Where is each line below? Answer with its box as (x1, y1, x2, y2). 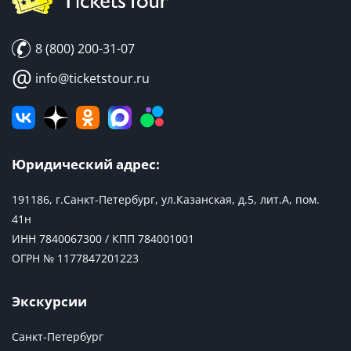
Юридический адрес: (12, 155, 160, 174)
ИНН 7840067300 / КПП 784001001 (12, 231, 194, 247)
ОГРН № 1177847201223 (12, 251, 139, 266)
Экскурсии (12, 292, 87, 311)
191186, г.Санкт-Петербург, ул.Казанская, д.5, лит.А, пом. (12, 192, 320, 208)
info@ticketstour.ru (32, 70, 150, 88)
